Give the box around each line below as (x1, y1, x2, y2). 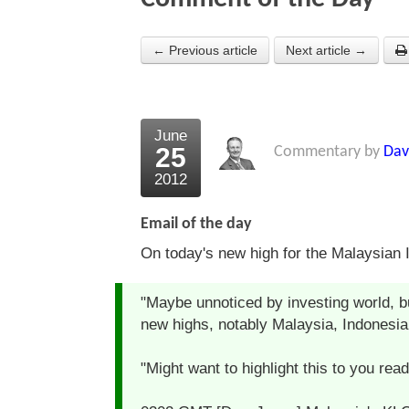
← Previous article (152, 43, 257, 58)
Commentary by (274, 143, 383, 162)
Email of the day (141, 215, 252, 234)
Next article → (286, 43, 367, 58)
